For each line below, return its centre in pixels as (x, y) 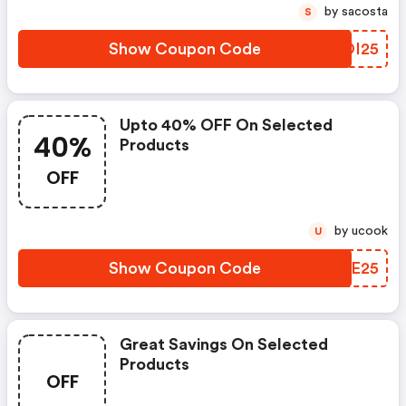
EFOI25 (350, 49)
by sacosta (365, 12)
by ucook (370, 231)
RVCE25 (348, 268)
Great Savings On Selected (224, 344)
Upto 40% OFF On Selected (226, 125)
